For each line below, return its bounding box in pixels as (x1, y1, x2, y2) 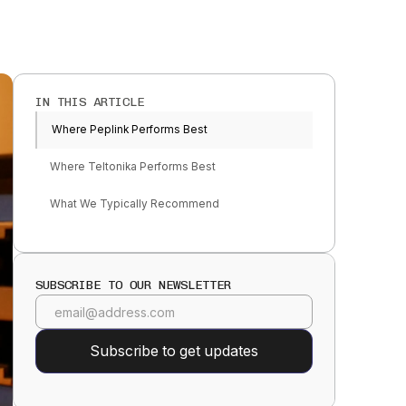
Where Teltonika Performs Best (49, 160, 216, 174)
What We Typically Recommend (49, 198, 219, 211)
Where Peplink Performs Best (51, 123, 208, 137)
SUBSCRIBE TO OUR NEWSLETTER (34, 277, 231, 294)
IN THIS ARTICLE (34, 94, 144, 111)
